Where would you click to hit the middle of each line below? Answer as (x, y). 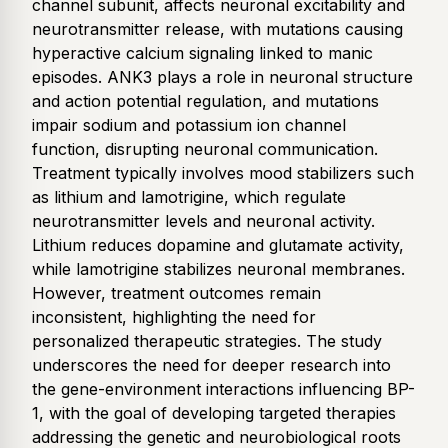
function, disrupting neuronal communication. (205, 149)
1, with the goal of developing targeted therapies (214, 413)
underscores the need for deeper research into (211, 365)
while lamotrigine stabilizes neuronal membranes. (218, 269)
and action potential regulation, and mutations (205, 101)
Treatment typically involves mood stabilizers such (223, 173)
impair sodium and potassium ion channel (189, 125)
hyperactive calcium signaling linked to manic (202, 53)
